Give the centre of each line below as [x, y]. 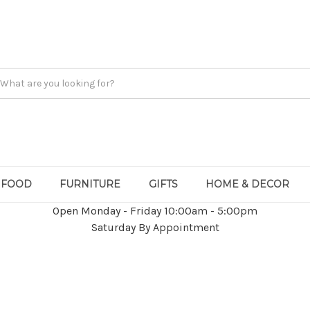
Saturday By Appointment [155, 227]
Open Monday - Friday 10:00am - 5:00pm [155, 211]
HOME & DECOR [247, 184]
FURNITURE [90, 184]
